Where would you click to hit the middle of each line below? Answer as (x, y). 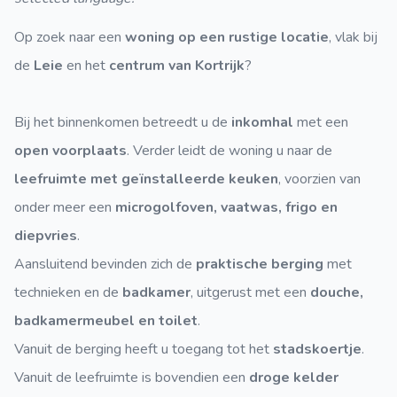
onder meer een (65, 207)
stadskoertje (317, 349)
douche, (337, 292)
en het (86, 66)
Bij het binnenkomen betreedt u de (123, 122)
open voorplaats (70, 151)
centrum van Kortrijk (177, 66)
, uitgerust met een (250, 292)
